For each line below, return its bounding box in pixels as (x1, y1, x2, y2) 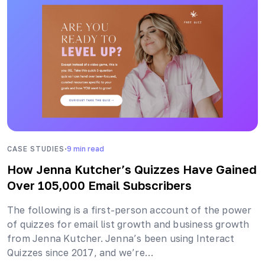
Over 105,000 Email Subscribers (7, 178, 192, 193)
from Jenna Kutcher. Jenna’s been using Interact (7, 232, 235, 245)
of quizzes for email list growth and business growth (7, 218, 250, 231)
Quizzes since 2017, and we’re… (7, 247, 153, 259)
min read (73, 144, 104, 153)
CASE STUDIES (7, 144, 64, 153)
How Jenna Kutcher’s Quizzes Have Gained (7, 162, 257, 177)
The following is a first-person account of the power (7, 204, 252, 216)
